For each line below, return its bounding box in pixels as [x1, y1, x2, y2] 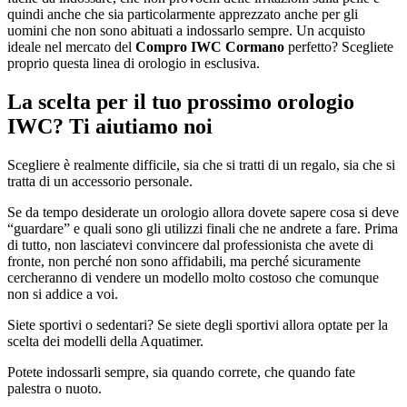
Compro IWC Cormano [135, 38, 284, 55]
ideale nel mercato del [7, 38, 135, 55]
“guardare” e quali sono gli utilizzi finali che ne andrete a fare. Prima [7, 220, 398, 236]
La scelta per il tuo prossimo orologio [7, 89, 354, 114]
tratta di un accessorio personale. [7, 173, 193, 189]
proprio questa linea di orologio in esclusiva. [7, 55, 260, 71]
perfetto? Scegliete [284, 38, 393, 55]
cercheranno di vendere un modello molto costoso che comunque [7, 269, 379, 285]
